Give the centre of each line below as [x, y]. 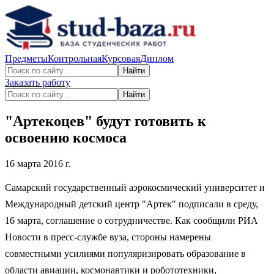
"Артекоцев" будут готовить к [106, 121]
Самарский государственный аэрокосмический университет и [135, 187]
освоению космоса [66, 137]
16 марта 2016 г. [38, 163]
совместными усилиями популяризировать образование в [125, 253]
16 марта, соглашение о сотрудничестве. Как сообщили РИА [131, 220]
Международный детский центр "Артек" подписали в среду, [131, 204]
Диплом [157, 58]
